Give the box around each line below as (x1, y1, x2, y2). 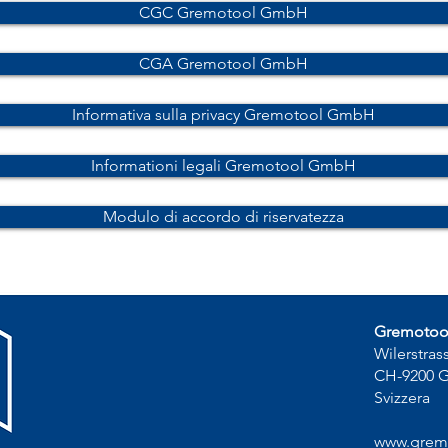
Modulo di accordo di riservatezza (103, 207, 344, 226)
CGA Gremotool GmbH (139, 54, 308, 73)
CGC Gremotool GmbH (139, 3, 308, 22)
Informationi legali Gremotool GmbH (91, 156, 356, 175)
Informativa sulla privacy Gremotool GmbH (72, 105, 375, 124)
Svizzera (374, 388, 430, 407)
